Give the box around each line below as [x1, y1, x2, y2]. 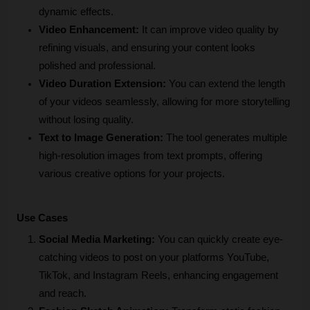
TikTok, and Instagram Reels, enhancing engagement [39, 270, 278, 282]
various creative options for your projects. [39, 168, 225, 180]
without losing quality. [39, 114, 134, 126]
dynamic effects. [39, 6, 113, 18]
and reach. [39, 288, 86, 300]
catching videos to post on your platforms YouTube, [39, 252, 269, 264]
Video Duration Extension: [39, 78, 166, 90]
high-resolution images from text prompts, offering [39, 150, 262, 162]
